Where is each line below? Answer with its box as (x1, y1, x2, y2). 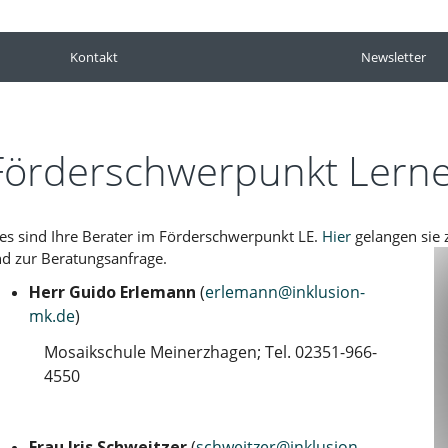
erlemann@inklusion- (205, 281, 365, 304)
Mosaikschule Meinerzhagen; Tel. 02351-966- (44, 340, 377, 363)
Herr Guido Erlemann (29, 281, 196, 304)
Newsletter (361, 47, 427, 66)
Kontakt (69, 47, 118, 66)
